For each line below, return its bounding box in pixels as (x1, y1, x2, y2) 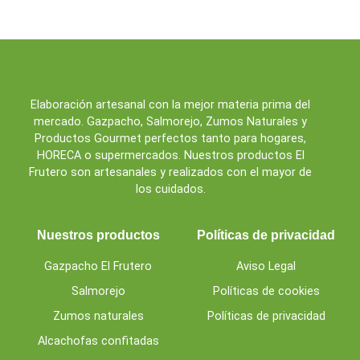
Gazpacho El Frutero (44, 260, 152, 274)
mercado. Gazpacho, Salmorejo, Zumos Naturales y (34, 114, 308, 129)
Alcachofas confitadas (37, 334, 159, 349)
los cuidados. (135, 182, 206, 196)
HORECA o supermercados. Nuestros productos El (36, 148, 305, 162)
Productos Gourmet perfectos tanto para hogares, (35, 131, 307, 145)
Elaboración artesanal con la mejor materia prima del (31, 97, 311, 112)
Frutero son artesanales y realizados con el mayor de (29, 165, 313, 179)
